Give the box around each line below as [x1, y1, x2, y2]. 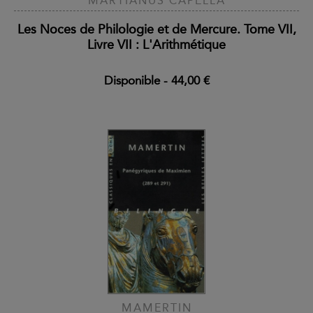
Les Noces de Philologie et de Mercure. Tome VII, [17, 21, 296, 37]
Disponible [103, 73, 160, 87]
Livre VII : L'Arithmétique [87, 36, 226, 52]
